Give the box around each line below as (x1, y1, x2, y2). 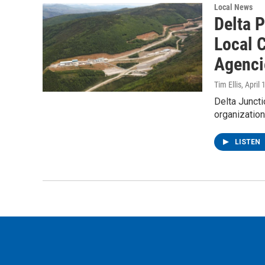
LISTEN (235, 138, 262, 146)
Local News (214, 2, 253, 12)
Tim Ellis (214, 80, 241, 89)
